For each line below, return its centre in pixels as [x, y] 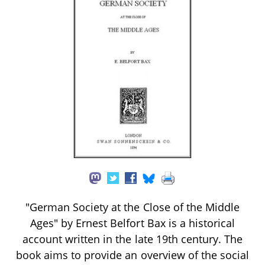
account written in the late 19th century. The [132, 239]
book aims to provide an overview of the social [132, 255]
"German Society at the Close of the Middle [132, 207]
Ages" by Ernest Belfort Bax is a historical [132, 223]
